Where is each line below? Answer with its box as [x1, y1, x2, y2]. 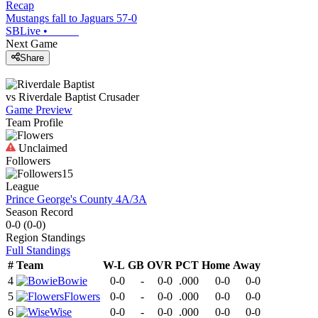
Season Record [6, 206, 73, 219]
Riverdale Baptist [18, 91, 96, 104]
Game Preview [6, 104, 72, 116]
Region [6, 231, 38, 244]
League [6, 180, 39, 193]
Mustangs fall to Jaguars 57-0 [6, 11, 137, 24]
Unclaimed [16, 142, 67, 155]
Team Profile [6, 116, 63, 129]
